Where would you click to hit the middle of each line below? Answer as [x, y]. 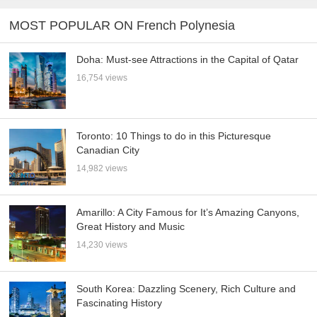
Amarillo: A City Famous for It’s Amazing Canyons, [188, 212]
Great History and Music [131, 226]
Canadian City [108, 150]
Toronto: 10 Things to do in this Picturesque [174, 136]
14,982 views [102, 168]
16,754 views [102, 77]
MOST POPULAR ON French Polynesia [122, 25]
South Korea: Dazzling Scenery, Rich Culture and [186, 288]
